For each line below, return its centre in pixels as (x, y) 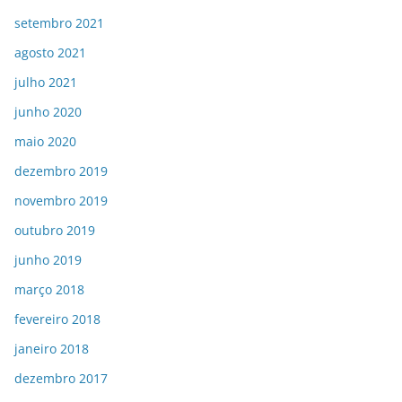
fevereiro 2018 (57, 319)
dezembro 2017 (61, 378)
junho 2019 (48, 259)
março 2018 (49, 289)
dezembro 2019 (61, 170)
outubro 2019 (55, 230)
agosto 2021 (50, 52)
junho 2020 (48, 111)
